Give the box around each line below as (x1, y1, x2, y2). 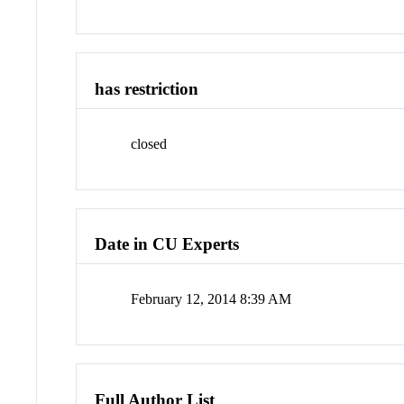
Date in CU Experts (95, 234, 240, 254)
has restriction (95, 79, 199, 99)
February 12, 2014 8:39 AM (131, 291, 292, 308)
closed (131, 135, 168, 151)
